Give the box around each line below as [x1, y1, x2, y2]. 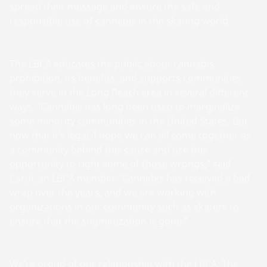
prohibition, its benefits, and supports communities [10, 72, 242, 85]
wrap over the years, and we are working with [10, 186, 216, 199]
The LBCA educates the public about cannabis [10, 57, 214, 70]
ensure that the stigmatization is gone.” [10, 215, 188, 228]
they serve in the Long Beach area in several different [10, 86, 249, 99]
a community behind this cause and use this [10, 143, 207, 156]
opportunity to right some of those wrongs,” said [10, 157, 231, 170]
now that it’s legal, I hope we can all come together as [10, 129, 251, 142]
